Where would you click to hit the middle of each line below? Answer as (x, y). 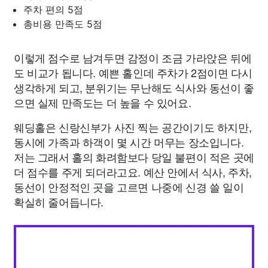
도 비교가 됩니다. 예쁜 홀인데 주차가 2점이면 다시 (133, 73)
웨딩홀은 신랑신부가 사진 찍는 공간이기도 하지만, (133, 127)
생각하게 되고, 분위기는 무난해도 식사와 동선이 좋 (134, 88)
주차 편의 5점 (53, 10)
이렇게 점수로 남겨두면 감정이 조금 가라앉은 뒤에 (133, 58)
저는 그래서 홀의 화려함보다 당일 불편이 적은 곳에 (134, 157)
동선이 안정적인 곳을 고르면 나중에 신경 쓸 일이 (129, 187)
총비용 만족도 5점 (63, 24)
